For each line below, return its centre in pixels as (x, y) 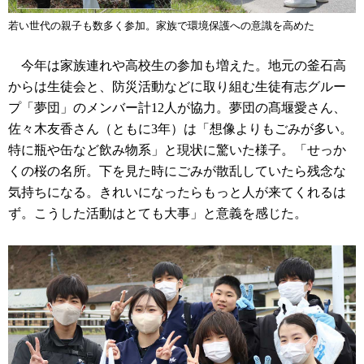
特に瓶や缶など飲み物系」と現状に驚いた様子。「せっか (177, 150)
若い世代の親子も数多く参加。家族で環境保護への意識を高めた (161, 26)
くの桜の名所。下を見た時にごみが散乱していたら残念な (177, 171)
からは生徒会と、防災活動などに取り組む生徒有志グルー (177, 87)
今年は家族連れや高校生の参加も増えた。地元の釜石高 (177, 66)
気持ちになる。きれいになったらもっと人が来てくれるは (177, 193)
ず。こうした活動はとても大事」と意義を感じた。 (158, 214)
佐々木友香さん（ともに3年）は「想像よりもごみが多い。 (180, 129)
